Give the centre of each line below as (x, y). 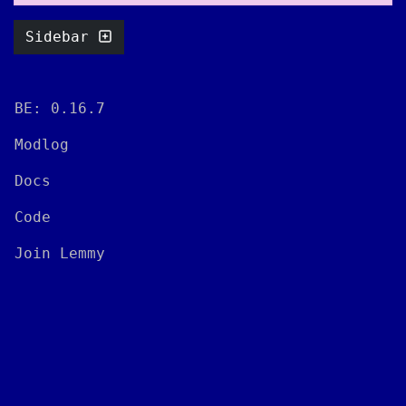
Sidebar (62, 36)
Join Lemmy (60, 253)
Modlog (42, 144)
